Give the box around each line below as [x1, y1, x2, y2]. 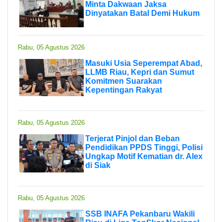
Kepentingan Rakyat [85, 85, 162, 94]
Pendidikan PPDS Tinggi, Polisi [85, 143, 203, 152]
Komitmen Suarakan [85, 76, 162, 85]
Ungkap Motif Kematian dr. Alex [85, 152, 203, 161]
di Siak [85, 161, 111, 169]
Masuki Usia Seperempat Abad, [85, 58, 202, 67]
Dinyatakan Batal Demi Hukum [85, 8, 200, 17]
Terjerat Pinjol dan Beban [85, 134, 180, 143]
